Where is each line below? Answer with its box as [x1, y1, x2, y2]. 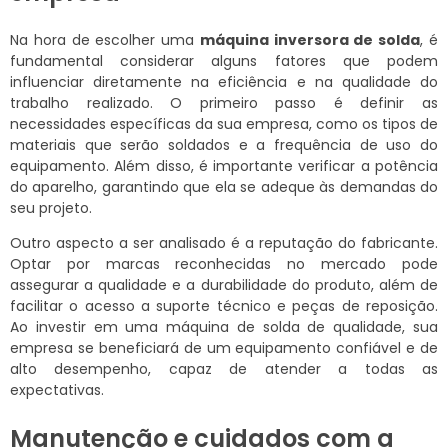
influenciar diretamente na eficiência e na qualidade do [10, 72, 438, 93]
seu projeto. [10, 198, 92, 219]
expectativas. [10, 380, 104, 401]
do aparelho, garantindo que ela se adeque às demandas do [10, 177, 438, 198]
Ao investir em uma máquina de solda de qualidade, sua [10, 317, 438, 338]
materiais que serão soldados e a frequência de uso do [10, 135, 438, 156]
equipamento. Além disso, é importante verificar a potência [10, 156, 438, 177]
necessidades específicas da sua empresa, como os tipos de [10, 114, 438, 135]
